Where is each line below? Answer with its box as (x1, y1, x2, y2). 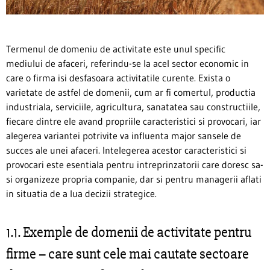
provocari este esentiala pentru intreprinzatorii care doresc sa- (6, 158, 263, 171)
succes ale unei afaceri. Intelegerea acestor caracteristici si (6, 143, 246, 156)
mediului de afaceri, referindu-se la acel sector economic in (6, 57, 249, 69)
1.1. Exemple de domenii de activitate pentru (6, 223, 251, 241)
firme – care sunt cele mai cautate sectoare (6, 245, 249, 263)
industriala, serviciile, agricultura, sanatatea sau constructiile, (6, 100, 260, 113)
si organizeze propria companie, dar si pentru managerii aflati (6, 172, 262, 185)
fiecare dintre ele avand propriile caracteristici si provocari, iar (6, 115, 261, 127)
